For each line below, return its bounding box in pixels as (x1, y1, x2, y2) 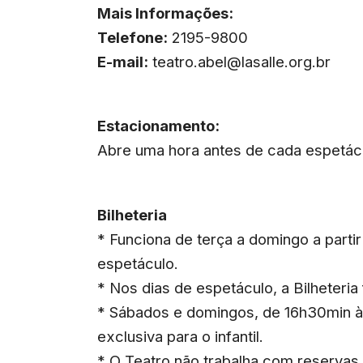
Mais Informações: (97, 3, 234, 22)
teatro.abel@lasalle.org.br (152, 52, 331, 70)
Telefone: (97, 28, 169, 46)
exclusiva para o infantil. (97, 327, 264, 345)
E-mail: (97, 52, 149, 70)
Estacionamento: (97, 117, 220, 135)
